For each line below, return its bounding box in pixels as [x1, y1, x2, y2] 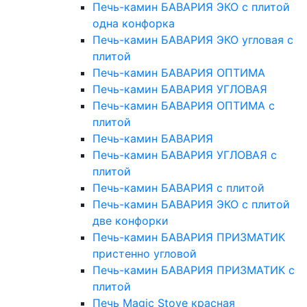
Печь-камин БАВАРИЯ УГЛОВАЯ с [93, 148, 277, 162]
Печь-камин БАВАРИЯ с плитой [93, 181, 265, 195]
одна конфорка [93, 16, 175, 31]
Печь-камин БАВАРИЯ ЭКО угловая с [93, 33, 293, 47]
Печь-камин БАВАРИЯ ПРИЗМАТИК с [93, 263, 295, 278]
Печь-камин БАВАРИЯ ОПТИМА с [93, 99, 275, 113]
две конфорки [93, 214, 169, 228]
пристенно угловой [93, 247, 197, 261]
